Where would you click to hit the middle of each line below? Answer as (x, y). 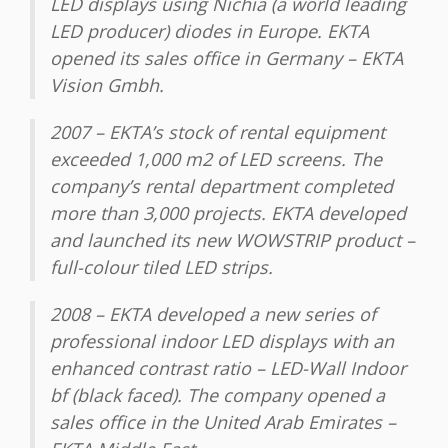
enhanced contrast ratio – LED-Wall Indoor (228, 368)
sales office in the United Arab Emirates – (223, 422)
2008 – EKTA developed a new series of (213, 314)
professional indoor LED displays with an (222, 341)
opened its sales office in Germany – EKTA (226, 58)
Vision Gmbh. (107, 85)
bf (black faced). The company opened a (217, 395)
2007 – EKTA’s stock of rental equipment (217, 132)
